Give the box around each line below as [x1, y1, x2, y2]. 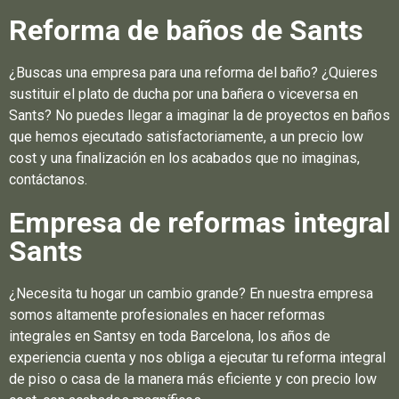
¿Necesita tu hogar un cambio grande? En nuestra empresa [9, 284, 373, 302]
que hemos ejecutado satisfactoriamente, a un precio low [9, 127, 363, 145]
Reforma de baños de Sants [9, 12, 363, 47]
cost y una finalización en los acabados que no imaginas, [9, 149, 360, 167]
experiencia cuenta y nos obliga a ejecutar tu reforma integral [9, 348, 386, 366]
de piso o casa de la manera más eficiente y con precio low [9, 370, 377, 387]
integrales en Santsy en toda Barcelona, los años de [9, 327, 330, 345]
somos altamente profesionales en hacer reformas [9, 305, 325, 323]
